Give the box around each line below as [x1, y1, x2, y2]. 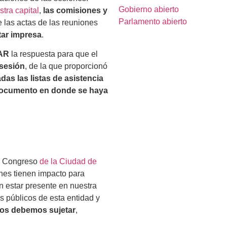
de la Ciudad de [37, 157, 97, 166]
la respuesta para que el [11, 50, 98, 59]
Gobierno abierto [119, 5, 179, 14]
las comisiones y [43, 6, 107, 15]
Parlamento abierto [119, 17, 187, 26]
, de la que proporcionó [25, 62, 107, 71]
